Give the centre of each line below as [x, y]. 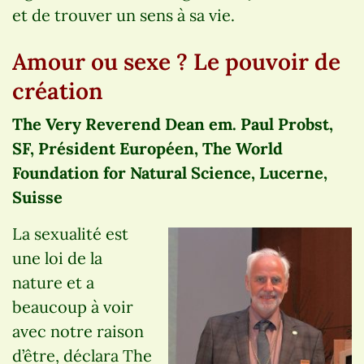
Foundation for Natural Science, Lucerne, [170, 172]
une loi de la [57, 258]
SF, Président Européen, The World [147, 148]
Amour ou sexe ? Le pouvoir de [176, 61]
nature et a [53, 282]
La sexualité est [70, 233]
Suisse [37, 197]
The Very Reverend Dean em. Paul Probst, [173, 123]
